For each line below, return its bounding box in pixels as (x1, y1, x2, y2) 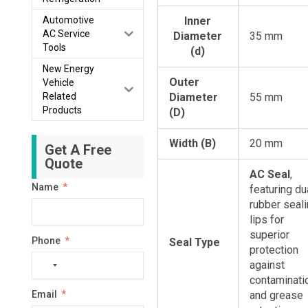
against (249, 258, 285, 272)
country (43, 274, 85, 289)
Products (42, 104, 82, 116)
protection (249, 243, 298, 257)
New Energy (42, 63, 94, 75)
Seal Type (168, 236, 220, 250)
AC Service (42, 28, 90, 40)
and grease (249, 289, 303, 302)
